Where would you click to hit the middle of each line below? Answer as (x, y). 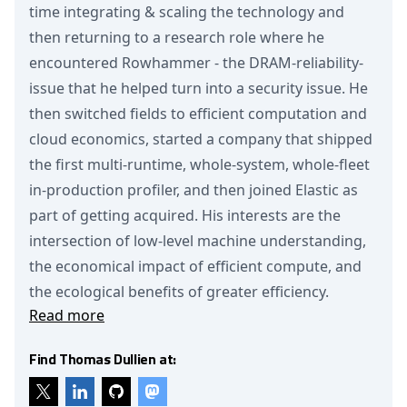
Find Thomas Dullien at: (103, 359)
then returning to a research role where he (177, 37)
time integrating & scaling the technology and (187, 12)
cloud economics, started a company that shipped (201, 139)
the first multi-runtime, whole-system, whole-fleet (199, 164)
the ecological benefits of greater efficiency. (179, 292)
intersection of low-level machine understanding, (198, 241)
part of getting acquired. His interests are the (185, 215)
